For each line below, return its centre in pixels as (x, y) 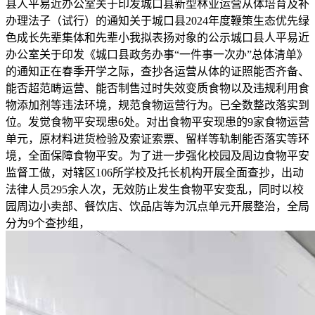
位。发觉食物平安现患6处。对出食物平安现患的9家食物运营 (157, 122)
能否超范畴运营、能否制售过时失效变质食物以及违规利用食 (157, 88)
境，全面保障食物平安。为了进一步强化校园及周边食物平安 (157, 156)
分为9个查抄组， (48, 223)
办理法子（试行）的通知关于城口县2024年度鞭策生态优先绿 (157, 21)
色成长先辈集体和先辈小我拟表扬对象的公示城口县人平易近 (157, 38)
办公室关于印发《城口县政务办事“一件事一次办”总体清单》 (157, 54)
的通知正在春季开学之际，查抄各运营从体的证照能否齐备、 (157, 71)
